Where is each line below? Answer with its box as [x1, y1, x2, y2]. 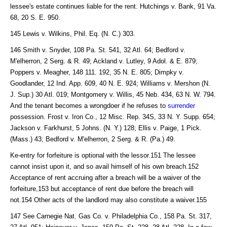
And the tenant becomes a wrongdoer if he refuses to [10, 101, 168, 109]
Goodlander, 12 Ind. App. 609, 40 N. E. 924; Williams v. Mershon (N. [10, 79, 210, 87]
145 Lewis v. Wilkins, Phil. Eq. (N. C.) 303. [10, 29, 135, 37]
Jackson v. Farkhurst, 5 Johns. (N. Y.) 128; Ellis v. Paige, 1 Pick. [10, 124, 202, 132]
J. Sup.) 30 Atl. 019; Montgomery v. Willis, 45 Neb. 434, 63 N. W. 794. [10, 90, 216, 98]
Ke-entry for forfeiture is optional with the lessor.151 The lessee [10, 151, 196, 159]
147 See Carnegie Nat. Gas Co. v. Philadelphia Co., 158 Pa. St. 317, [10, 212, 212, 220]
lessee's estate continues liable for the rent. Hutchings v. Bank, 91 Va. [10, 2, 216, 10]
